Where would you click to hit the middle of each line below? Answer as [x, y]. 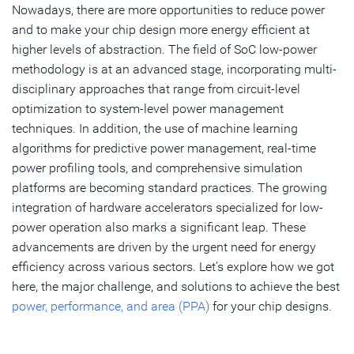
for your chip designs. [271, 306]
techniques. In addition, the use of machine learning [155, 128]
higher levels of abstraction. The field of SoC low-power [164, 49]
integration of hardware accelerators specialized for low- [168, 207]
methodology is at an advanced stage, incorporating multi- [174, 69]
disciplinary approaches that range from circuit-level [156, 88]
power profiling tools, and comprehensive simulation [157, 168]
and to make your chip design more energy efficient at [161, 29]
